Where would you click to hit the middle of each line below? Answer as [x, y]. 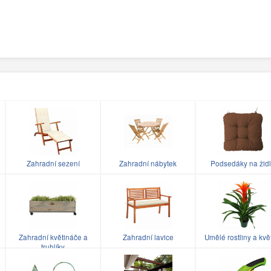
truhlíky [53, 247]
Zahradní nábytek [148, 164]
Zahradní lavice [148, 237]
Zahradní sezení [53, 164]
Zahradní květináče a [53, 237]
